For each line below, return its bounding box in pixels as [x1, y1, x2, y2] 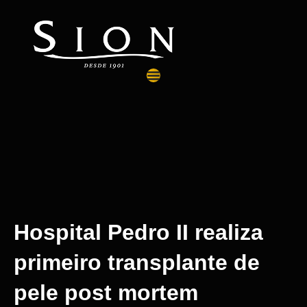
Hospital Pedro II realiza [14, 220, 263, 245]
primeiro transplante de [14, 250, 260, 275]
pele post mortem [14, 280, 198, 305]
